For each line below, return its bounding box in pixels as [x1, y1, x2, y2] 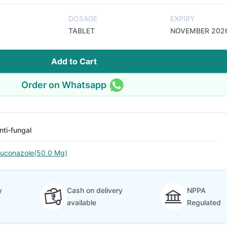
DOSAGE [68, 14, 97, 23]
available [66, 198, 96, 207]
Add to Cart [51, 56, 97, 66]
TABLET [68, 26, 95, 35]
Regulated [187, 198, 221, 207]
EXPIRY [170, 14, 195, 23]
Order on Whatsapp [21, 79, 106, 90]
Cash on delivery [66, 186, 123, 195]
